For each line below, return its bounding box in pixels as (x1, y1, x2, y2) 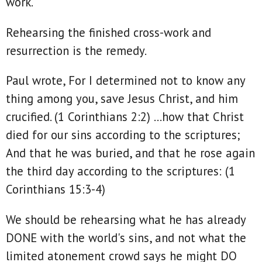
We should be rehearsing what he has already (6, 211, 246, 227)
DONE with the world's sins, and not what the (6, 229, 246, 246)
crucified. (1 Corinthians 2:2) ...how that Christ (6, 109, 244, 125)
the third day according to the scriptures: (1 (6, 163, 235, 180)
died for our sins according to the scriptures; (6, 127, 240, 143)
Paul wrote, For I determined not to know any (6, 73, 245, 89)
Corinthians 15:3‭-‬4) (6, 181, 105, 198)
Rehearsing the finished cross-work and (6, 24, 211, 40)
